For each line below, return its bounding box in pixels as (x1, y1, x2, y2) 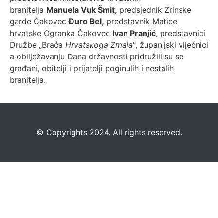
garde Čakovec (10, 17, 69, 26)
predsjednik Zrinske (119, 5, 191, 15)
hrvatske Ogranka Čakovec (10, 28, 112, 38)
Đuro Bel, (69, 17, 104, 26)
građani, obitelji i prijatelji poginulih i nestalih (10, 63, 174, 73)
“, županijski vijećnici (133, 40, 208, 50)
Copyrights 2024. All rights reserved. (43, 127, 182, 137)
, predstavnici (156, 28, 205, 38)
